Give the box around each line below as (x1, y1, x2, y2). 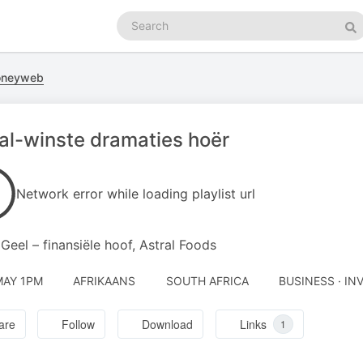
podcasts (116, 28, 165, 41)
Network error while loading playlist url (16, 186, 255, 202)
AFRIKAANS (73, 274, 135, 288)
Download (142, 316, 194, 333)
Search (116, 11, 153, 25)
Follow (62, 316, 96, 333)
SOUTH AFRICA (165, 274, 249, 288)
